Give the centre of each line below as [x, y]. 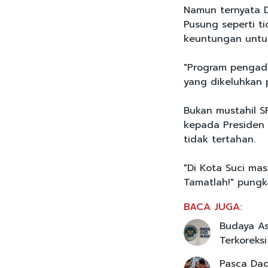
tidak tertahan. [221, 140]
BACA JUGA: [213, 207]
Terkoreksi [243, 241]
